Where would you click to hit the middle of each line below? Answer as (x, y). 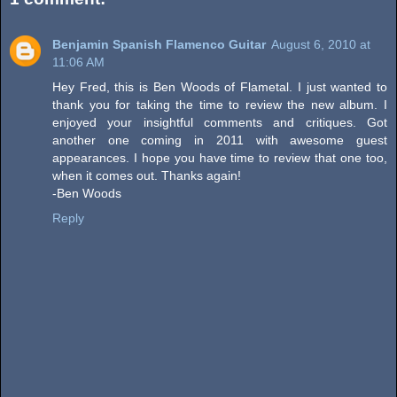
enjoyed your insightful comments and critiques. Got (220, 122)
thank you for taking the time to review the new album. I (220, 104)
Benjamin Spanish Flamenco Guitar (159, 44)
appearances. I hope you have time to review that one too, (220, 157)
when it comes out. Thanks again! (147, 175)
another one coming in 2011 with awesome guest (220, 140)
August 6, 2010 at (321, 44)
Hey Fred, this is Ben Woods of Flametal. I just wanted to (220, 86)
